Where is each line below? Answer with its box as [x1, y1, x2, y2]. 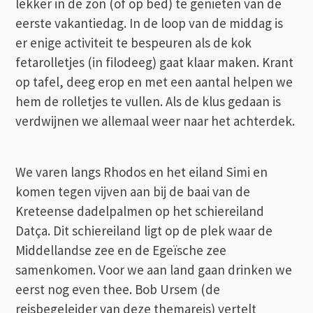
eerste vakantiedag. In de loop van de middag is [15, 14, 284, 31]
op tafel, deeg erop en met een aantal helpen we [15, 73, 293, 90]
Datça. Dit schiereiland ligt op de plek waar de [15, 221, 273, 239]
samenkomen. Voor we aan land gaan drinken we [15, 261, 293, 278]
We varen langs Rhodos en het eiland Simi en [15, 163, 268, 180]
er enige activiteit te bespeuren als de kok [15, 34, 252, 51]
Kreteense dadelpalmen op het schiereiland [15, 202, 265, 219]
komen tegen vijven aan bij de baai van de [15, 182, 251, 200]
